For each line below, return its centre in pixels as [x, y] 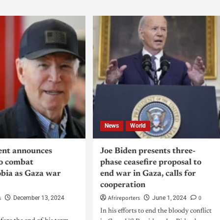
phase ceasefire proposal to [151, 163]
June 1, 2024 [169, 198]
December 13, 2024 [39, 198]
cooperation [123, 185]
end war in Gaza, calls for [148, 174]
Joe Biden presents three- [148, 151]
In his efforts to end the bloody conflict [156, 211]
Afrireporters [124, 198]
